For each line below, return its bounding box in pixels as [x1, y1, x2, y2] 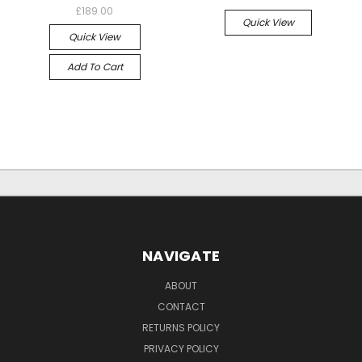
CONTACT [157, 300, 205, 314]
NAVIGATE [142, 246, 220, 267]
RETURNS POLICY [142, 321, 220, 335]
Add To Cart [66, 60, 123, 74]
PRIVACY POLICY [143, 342, 219, 356]
